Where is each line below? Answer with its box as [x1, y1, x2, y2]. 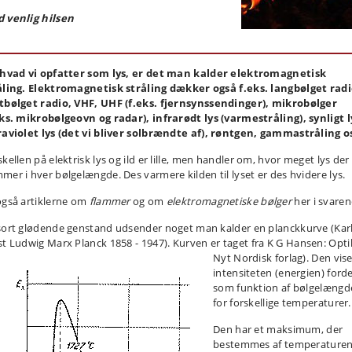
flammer [89, 194, 134, 208]
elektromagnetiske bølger [166, 194, 292, 208]
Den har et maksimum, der [213, 322, 343, 336]
